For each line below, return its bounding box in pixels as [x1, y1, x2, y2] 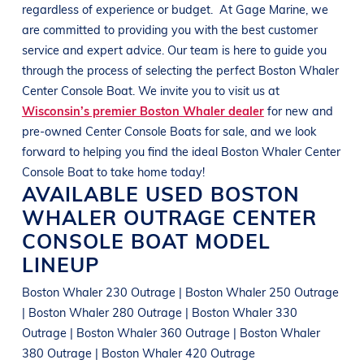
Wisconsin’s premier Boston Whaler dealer [21, 102, 264, 119]
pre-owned [21, 122, 85, 139]
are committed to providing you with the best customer [21, 20, 318, 37]
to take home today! [96, 162, 205, 180]
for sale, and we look [204, 122, 316, 139]
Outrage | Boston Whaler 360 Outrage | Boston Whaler [21, 323, 320, 340]
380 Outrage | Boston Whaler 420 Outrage [21, 344, 255, 361]
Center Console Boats [84, 122, 205, 139]
